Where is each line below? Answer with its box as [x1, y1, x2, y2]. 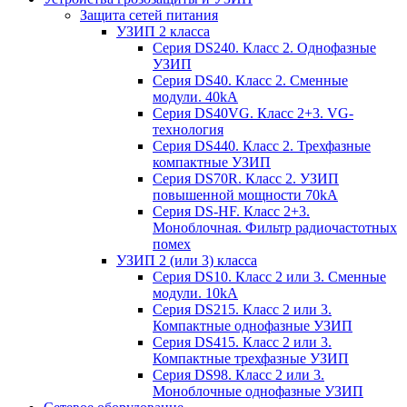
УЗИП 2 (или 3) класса [116, 252, 257, 268]
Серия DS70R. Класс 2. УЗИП [153, 170, 339, 186]
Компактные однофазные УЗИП [153, 317, 352, 333]
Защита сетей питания [80, 6, 218, 23]
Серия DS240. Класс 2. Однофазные [153, 39, 376, 55]
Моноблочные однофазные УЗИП [153, 382, 363, 399]
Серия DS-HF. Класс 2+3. [153, 203, 310, 219]
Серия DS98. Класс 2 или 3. [153, 366, 324, 382]
